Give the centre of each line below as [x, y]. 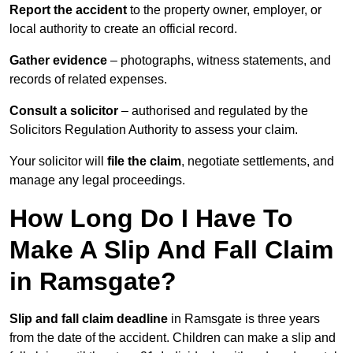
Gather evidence [58, 61]
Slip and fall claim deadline [89, 319]
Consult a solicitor [64, 111]
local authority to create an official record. [123, 29]
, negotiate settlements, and [258, 162]
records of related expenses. [88, 80]
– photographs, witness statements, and [219, 61]
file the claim [144, 162]
